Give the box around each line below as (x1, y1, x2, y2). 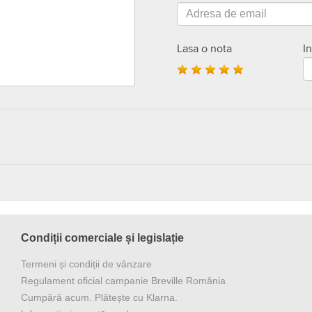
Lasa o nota (177, 42, 232, 56)
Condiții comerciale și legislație (21, 232, 185, 244)
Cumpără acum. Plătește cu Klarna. (21, 292, 178, 304)
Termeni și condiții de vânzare (21, 258, 153, 270)
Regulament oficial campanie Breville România (21, 275, 226, 287)
